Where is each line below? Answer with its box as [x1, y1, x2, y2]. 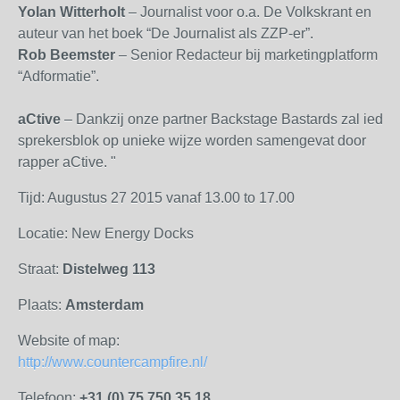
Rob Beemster [18, 47, 115, 62]
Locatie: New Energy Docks [18, 226, 194, 241]
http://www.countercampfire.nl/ [18, 354, 207, 370]
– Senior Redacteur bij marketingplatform [115, 47, 378, 62]
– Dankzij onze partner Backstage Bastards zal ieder [61, 112, 396, 127]
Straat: [18, 262, 62, 277]
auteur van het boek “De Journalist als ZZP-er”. [18, 26, 313, 41]
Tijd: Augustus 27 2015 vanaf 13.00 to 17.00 [18, 190, 295, 205]
